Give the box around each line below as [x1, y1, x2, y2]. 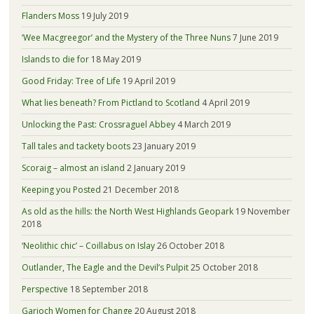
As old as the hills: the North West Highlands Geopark [21, 205, 233, 218]
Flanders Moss [21, 10, 79, 22]
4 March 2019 [177, 118, 231, 131]
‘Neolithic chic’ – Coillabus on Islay [21, 240, 155, 252]
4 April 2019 [201, 97, 250, 109]
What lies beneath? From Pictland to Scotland [21, 97, 200, 109]
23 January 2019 [132, 140, 196, 153]
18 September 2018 [69, 283, 148, 296]
